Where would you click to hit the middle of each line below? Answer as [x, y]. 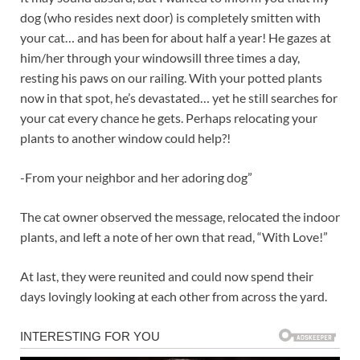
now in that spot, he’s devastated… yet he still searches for [179, 97]
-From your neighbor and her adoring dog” [136, 177]
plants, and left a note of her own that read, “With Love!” [174, 236]
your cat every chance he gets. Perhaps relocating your [169, 117]
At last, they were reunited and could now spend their [167, 276]
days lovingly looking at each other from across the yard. [174, 296]
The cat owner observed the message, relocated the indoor [180, 216]
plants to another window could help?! [125, 137]
